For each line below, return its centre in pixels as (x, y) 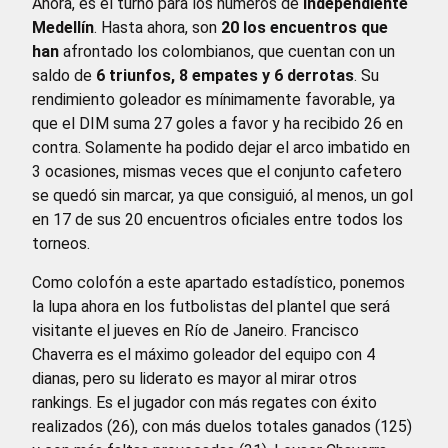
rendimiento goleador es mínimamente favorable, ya (213, 100)
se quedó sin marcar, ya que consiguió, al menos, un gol (222, 196)
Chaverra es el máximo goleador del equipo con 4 (203, 354)
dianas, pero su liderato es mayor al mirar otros (194, 378)
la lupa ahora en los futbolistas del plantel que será (211, 306)
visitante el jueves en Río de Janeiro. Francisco (195, 330)
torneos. (61, 244)
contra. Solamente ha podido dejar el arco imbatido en (221, 148)
